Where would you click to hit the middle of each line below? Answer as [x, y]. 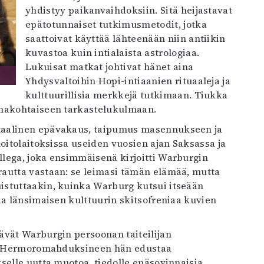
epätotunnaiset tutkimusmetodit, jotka [116, 24]
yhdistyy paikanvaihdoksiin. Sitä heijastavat [129, 10]
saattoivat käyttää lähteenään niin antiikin [126, 38]
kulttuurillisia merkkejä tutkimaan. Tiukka [127, 95]
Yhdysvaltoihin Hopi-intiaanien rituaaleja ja [128, 80]
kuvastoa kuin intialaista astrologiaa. [113, 52]
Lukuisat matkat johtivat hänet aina [110, 66]
